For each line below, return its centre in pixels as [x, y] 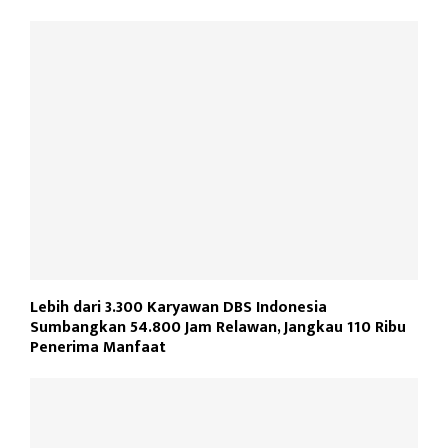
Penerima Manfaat [98, 347]
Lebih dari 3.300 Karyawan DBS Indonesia [178, 307]
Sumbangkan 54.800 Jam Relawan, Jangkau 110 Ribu [218, 327]
